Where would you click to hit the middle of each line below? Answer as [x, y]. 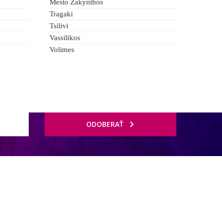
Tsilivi [59, 26]
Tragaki [61, 14]
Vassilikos [65, 38]
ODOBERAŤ [105, 124]
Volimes [62, 50]
